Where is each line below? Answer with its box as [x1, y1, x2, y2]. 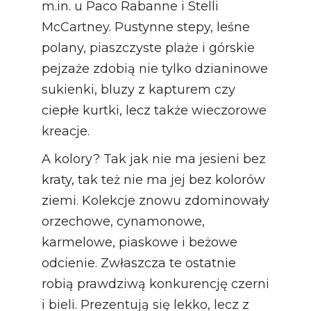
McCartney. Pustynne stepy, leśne [42, 19, 250, 35]
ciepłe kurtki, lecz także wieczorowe [42, 103, 267, 119]
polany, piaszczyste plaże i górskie [42, 40, 255, 56]
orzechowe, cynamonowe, [42, 214, 205, 230]
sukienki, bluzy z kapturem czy [42, 82, 235, 98]
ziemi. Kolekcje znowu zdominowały [42, 193, 269, 209]
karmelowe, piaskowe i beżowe [42, 235, 237, 251]
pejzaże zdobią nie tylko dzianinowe [42, 61, 268, 77]
